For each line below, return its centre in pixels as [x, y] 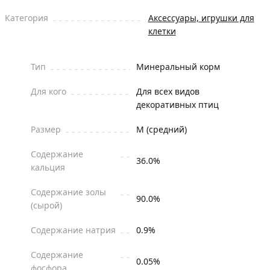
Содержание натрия [73, 230]
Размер [46, 129]
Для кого [49, 91]
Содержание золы [68, 192]
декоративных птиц [177, 105]
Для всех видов [168, 91]
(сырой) [46, 205]
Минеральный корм [178, 67]
